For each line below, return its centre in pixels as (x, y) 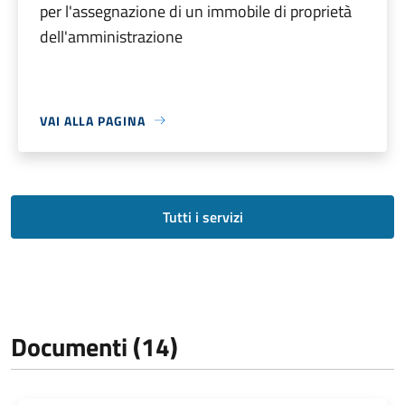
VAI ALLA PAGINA (93, 120)
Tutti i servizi (202, 217)
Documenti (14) (94, 346)
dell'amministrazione (111, 36)
